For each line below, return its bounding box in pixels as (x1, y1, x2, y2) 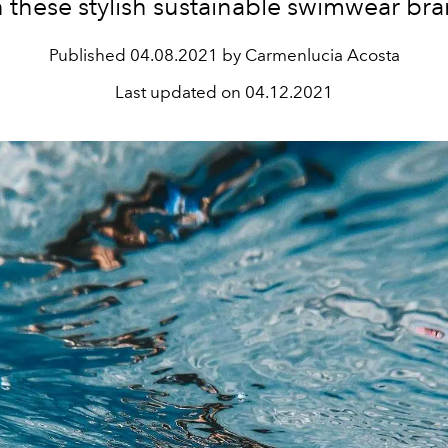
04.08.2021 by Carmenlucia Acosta (129, 45, 400, 65)
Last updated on (115, 82, 245, 102)
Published (48, 45, 130, 65)
